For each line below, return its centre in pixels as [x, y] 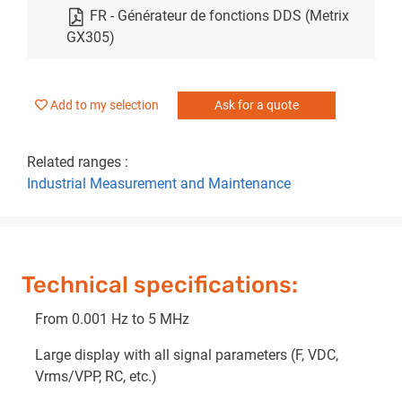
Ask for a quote [257, 105]
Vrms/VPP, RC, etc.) [96, 377]
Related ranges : [78, 162]
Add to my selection [105, 105]
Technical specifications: [160, 285]
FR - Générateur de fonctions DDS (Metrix [220, 15]
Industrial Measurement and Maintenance [159, 183]
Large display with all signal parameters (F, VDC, [187, 355]
